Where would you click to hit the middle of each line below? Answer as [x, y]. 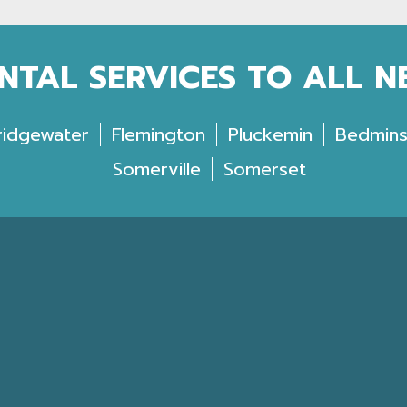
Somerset [264, 169]
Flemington [158, 134]
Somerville [156, 169]
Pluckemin [270, 134]
